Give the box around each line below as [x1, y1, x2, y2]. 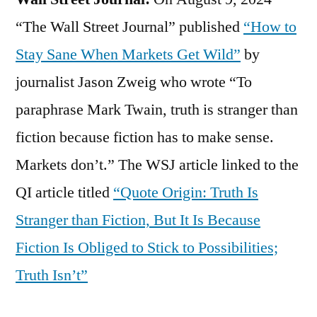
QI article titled [16, 182, 113, 202]
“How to [243, 16, 296, 37]
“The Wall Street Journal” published [16, 16, 243, 37]
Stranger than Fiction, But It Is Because [16, 209, 260, 230]
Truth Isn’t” [16, 265, 88, 285]
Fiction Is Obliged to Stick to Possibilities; [16, 237, 278, 258]
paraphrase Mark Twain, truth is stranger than [16, 99, 298, 120]
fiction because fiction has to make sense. [16, 127, 274, 147]
